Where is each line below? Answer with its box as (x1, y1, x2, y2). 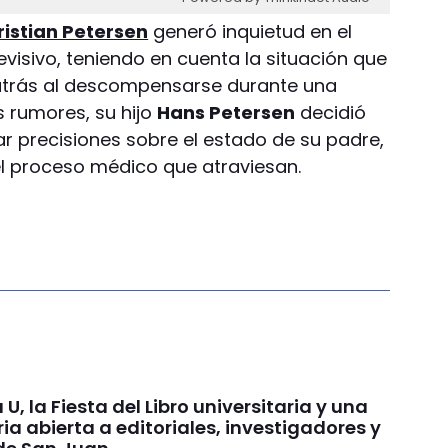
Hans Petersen (157, 99, 296, 125)
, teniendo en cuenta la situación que (57, 45, 388, 71)
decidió (295, 99, 367, 125)
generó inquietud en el (148, 18, 353, 44)
